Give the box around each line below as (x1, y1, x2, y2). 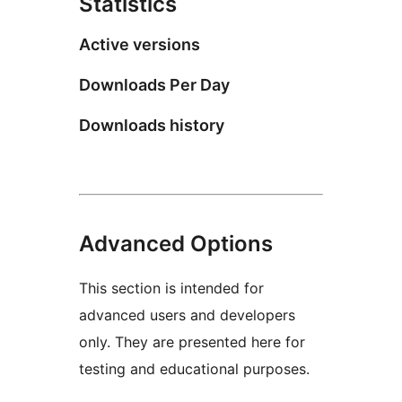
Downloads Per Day (79, 74, 230, 94)
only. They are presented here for (79, 332, 305, 351)
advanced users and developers (79, 305, 295, 324)
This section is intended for (79, 278, 264, 297)
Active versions (79, 34, 200, 54)
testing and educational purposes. (79, 359, 310, 378)
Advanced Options (79, 230, 273, 257)
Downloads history (79, 115, 224, 135)
